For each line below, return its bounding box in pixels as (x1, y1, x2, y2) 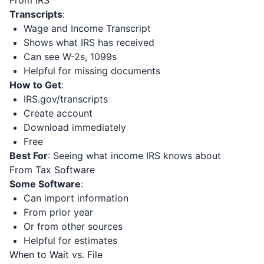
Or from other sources (24, 220, 123, 232)
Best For (9, 150, 48, 161)
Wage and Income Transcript (24, 22, 151, 34)
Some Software (9, 178, 81, 190)
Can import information (24, 192, 128, 204)
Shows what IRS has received (24, 37, 154, 48)
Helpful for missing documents (24, 65, 160, 77)
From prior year (24, 206, 93, 218)
